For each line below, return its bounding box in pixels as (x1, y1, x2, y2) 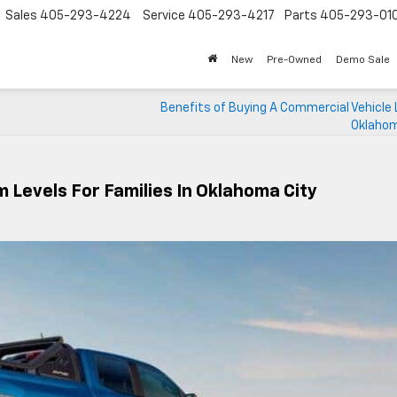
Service (143, 10, 185, 23)
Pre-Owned (267, 55, 322, 66)
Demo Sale (336, 55, 390, 66)
